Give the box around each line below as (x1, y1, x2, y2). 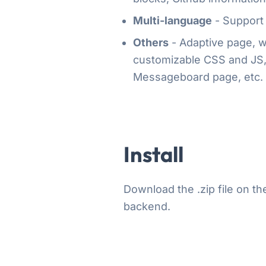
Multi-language (133, 14, 212, 27)
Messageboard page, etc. (133, 70, 263, 83)
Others (133, 36, 169, 49)
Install (123, 140, 183, 167)
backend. (123, 199, 170, 213)
